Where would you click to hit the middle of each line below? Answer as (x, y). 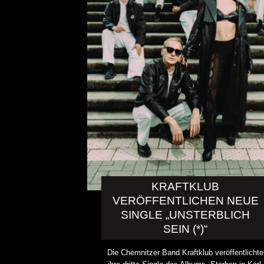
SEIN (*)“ (186, 229)
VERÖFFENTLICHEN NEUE (185, 200)
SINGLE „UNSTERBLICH (186, 214)
